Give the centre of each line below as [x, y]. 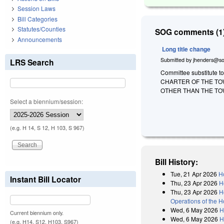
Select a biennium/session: [46, 101]
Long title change [186, 49]
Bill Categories [37, 18]
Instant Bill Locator [45, 179]
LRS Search [32, 62]
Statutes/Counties [41, 29]
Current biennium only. [37, 212]
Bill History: [177, 161]
